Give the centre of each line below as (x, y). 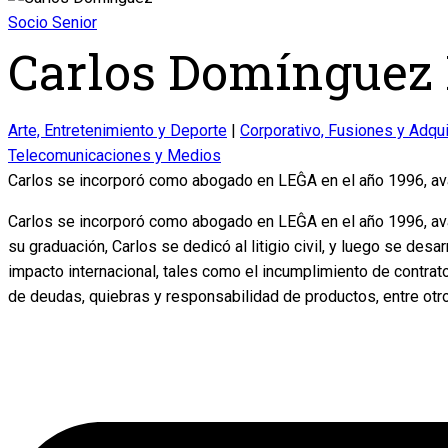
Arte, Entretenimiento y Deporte (117, 130)
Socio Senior (52, 22)
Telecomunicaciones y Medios (114, 155)
